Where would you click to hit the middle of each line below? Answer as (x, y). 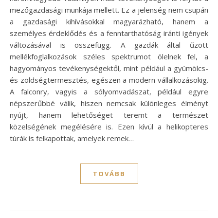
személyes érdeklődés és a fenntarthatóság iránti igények (109, 33)
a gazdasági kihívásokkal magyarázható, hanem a (109, 21)
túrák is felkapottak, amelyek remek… (72, 138)
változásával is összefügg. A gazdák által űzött (109, 45)
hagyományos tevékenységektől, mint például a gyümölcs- (109, 68)
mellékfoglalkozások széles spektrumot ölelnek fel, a (109, 56)
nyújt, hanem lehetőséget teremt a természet (109, 115)
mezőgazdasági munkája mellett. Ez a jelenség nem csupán (109, 9)
